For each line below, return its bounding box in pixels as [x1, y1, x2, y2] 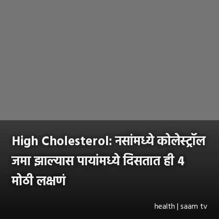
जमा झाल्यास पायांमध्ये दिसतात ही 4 [12, 152, 185, 172]
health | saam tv [154, 200, 207, 213]
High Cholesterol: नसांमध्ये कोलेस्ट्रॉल [12, 131, 205, 152]
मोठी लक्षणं [12, 172, 66, 192]
